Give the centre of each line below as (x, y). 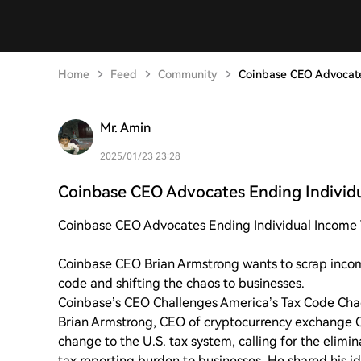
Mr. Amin (125, 128)
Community (188, 74)
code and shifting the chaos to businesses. (181, 283)
